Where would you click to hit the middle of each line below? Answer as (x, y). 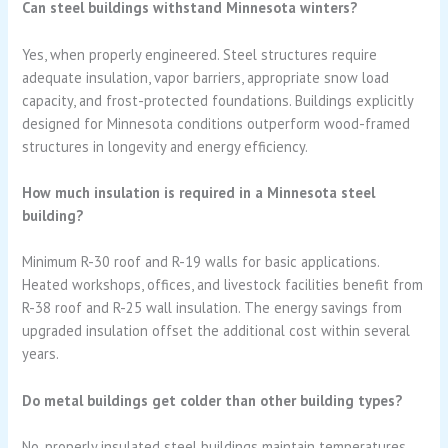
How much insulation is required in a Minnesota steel (199, 192)
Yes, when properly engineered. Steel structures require (200, 54)
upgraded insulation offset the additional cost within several (216, 331)
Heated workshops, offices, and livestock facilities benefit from (223, 285)
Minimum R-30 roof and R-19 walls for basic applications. (201, 262)
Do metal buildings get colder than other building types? (212, 400)
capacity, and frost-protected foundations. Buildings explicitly (218, 100)
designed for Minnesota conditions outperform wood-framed (216, 123)
